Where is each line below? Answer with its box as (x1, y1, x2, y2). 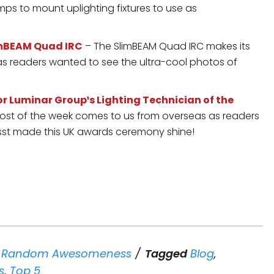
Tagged (145, 246, 187, 261)
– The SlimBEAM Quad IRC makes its (83, 39, 250, 53)
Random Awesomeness (1, 246, 131, 261)
